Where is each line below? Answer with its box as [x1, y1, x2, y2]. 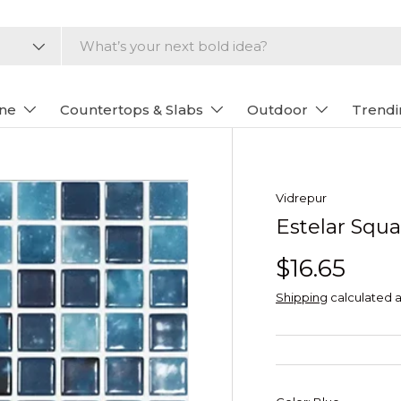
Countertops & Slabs [59, 101, 203, 118]
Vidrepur [276, 190, 327, 205]
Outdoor [246, 101, 308, 118]
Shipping [276, 289, 328, 304]
